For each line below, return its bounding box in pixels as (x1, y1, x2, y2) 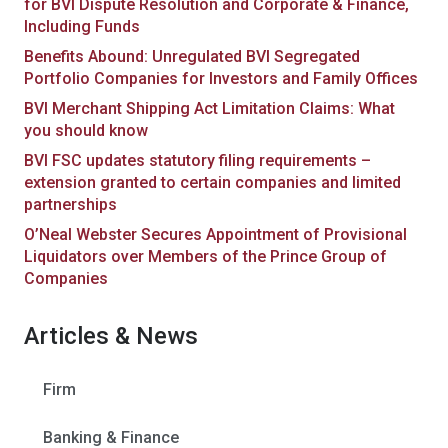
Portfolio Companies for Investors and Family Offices (24, 68, 418, 88)
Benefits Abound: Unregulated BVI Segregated (24, 46, 360, 66)
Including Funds (24, 16, 140, 36)
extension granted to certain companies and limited (24, 172, 401, 192)
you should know (24, 120, 148, 140)
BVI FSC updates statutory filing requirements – (24, 150, 371, 170)
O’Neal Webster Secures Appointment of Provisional (24, 224, 407, 244)
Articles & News (24, 321, 198, 350)
